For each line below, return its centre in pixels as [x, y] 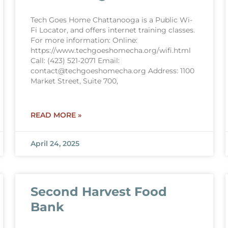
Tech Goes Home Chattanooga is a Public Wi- [111, 20]
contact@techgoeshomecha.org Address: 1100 [112, 71]
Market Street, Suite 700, [74, 81]
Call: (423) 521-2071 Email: [75, 61]
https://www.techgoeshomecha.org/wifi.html [110, 50]
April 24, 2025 [55, 144]
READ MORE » [56, 115]
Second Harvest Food [98, 192]
